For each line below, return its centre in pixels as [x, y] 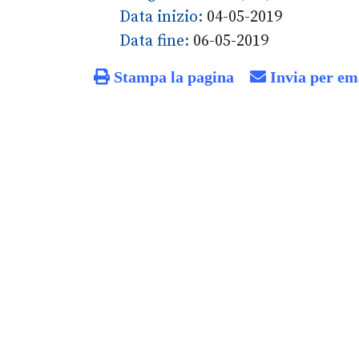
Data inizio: [163, 17]
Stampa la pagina [172, 77]
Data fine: [156, 41]
